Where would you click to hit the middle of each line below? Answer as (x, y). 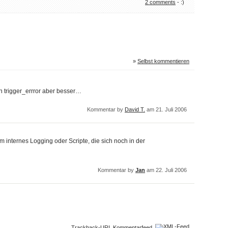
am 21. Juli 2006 (166, 109)
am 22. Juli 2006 (166, 170)
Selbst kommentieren (163, 61)
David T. (135, 109)
